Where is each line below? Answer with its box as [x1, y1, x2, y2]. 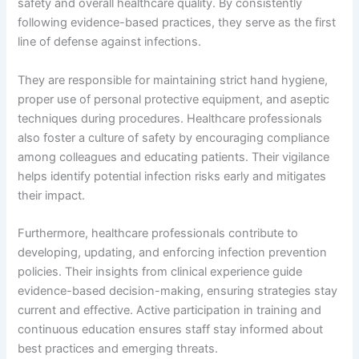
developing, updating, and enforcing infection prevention [18, 245, 328, 260]
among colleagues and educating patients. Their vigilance [18, 149, 330, 164]
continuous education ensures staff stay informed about [18, 322, 324, 337]
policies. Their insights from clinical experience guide [18, 264, 303, 280]
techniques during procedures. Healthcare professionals [18, 111, 323, 126]
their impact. [18, 188, 86, 203]
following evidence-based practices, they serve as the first [18, 15, 337, 30]
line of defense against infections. [18, 34, 202, 50]
